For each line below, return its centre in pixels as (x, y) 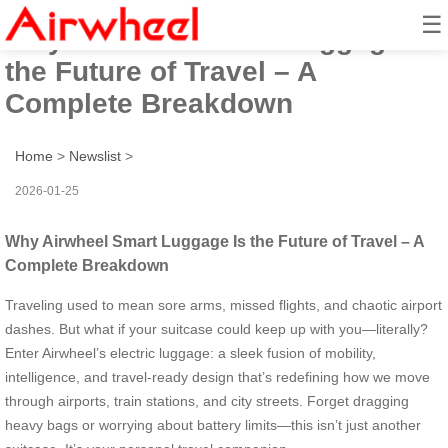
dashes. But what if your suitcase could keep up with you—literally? (216, 328)
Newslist (95, 155)
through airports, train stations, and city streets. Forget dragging (207, 400)
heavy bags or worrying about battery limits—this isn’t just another (213, 424)
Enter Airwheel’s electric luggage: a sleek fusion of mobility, (190, 352)
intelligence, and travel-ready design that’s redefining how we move (217, 376)
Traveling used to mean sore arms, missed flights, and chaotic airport (223, 304)
